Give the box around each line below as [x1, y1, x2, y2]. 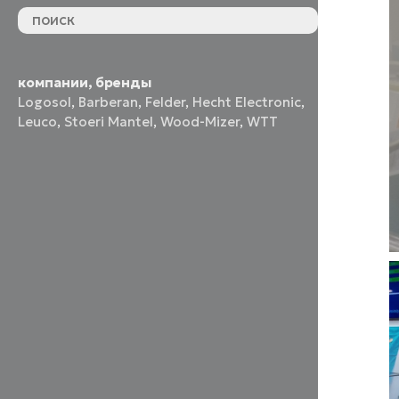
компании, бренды [18, 74, 152, 92]
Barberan [78, 94, 139, 111]
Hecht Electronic [192, 94, 302, 111]
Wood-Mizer [160, 113, 240, 131]
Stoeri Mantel [64, 113, 154, 131]
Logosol [18, 94, 72, 111]
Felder [145, 94, 186, 111]
